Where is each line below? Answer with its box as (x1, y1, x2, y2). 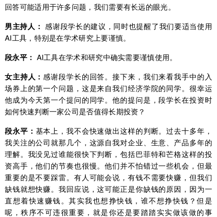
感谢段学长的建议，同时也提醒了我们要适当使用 (43, 21, 213, 31)
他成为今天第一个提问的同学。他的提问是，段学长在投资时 (5, 94, 212, 105)
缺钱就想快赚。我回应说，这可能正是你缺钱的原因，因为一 (5, 184, 212, 194)
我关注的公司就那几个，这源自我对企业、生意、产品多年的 (5, 137, 212, 148)
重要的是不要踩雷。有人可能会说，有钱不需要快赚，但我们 (5, 172, 212, 183)
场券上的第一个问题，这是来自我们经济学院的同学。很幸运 (5, 83, 212, 93)
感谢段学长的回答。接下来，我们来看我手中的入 (43, 71, 213, 82)
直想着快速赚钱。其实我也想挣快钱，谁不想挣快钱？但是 (5, 195, 212, 206)
